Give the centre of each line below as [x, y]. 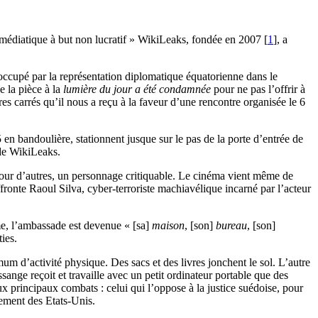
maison [168, 226]
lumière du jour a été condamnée [137, 89]
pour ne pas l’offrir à [258, 89]
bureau [231, 226]
